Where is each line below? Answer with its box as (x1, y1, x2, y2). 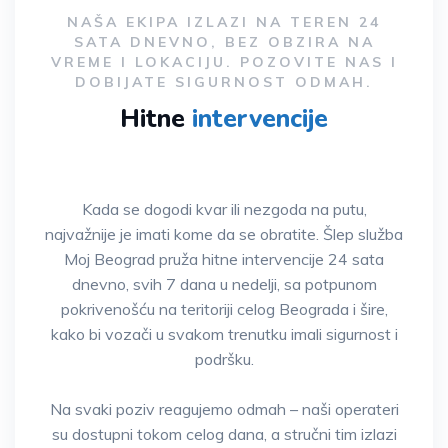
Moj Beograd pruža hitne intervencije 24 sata (64, 248, 384, 269)
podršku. (194, 348, 254, 369)
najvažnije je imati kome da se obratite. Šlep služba (45, 223, 403, 244)
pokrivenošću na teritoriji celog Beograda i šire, (60, 298, 388, 319)
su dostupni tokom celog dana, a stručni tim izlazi (51, 423, 397, 444)
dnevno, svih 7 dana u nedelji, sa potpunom (71, 273, 377, 294)
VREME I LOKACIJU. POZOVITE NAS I (50, 52, 398, 71)
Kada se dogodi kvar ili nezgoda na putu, (81, 198, 367, 219)
